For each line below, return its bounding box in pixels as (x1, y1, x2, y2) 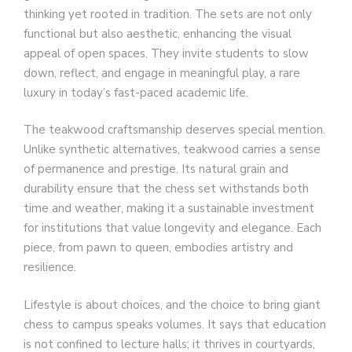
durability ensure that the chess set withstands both (24, 181, 309, 197)
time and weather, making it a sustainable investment (24, 200, 314, 217)
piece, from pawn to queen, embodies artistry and (24, 240, 293, 256)
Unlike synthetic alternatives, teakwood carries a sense (24, 141, 321, 158)
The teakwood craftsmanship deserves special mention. (24, 122, 325, 138)
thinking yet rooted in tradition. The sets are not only (24, 5, 312, 22)
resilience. (24, 259, 76, 276)
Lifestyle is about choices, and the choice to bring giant (24, 296, 321, 313)
